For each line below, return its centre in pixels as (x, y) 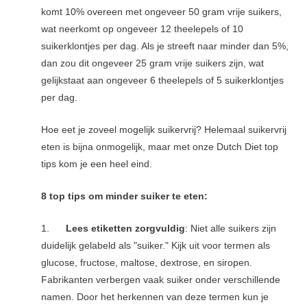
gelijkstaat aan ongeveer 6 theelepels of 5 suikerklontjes (163, 80)
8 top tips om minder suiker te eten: (125, 196)
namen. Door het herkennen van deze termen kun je (155, 297)
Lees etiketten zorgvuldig (126, 228)
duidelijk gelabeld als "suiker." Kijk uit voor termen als (156, 245)
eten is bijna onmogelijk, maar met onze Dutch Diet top (160, 147)
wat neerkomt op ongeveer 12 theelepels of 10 (143, 29)
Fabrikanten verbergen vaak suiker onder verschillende (161, 280)
